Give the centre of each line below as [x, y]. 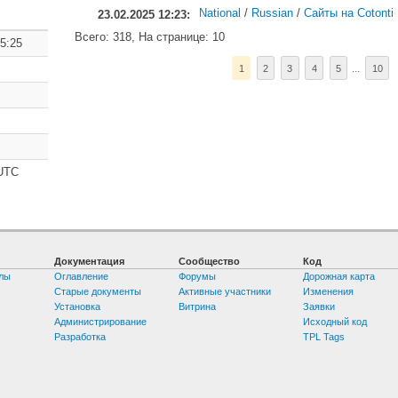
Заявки [319, 306]
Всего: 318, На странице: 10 [150, 36]
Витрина [198, 306]
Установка [78, 306]
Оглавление [82, 276]
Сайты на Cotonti [349, 13]
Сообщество [210, 261]
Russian [272, 13]
